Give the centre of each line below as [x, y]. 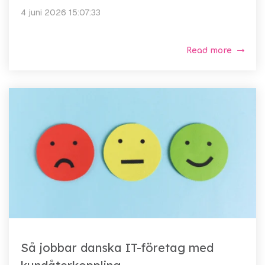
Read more [209, 51]
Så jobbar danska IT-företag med [117, 248]
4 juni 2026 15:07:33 [61, 13]
